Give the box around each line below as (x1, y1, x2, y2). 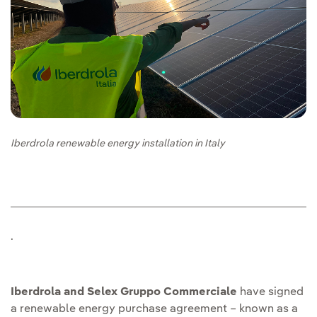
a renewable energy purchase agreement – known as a (11, 304, 298, 316)
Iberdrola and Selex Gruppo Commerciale (11, 287, 237, 299)
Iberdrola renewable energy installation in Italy (11, 139, 225, 149)
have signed (237, 287, 304, 299)
